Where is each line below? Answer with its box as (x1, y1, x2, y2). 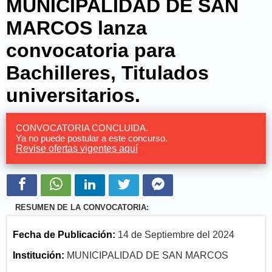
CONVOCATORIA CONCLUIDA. (16, 122, 148, 133)
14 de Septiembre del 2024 (115, 229, 234, 240)
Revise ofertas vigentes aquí (16, 143, 138, 154)
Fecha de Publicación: (13, 229, 115, 240)
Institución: (13, 250, 64, 260)
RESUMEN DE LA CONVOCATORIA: (15, 202, 149, 212)
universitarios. (6, 84, 140, 106)
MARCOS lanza (6, 16, 147, 39)
